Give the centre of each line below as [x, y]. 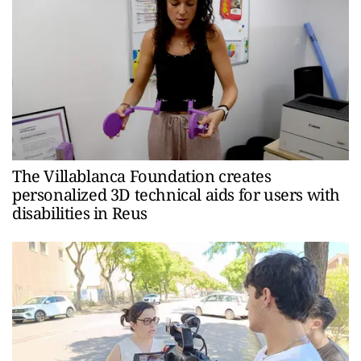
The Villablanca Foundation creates [142, 176]
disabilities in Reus [80, 214]
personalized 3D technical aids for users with [176, 195]
